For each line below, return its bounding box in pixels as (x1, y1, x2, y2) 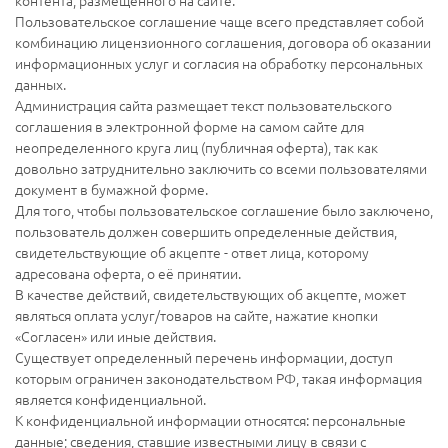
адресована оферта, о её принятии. (15, 262, 241, 283)
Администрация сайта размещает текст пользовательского (15, 94, 392, 115)
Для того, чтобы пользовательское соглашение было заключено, (15, 199, 433, 220)
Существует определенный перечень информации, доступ (15, 346, 393, 367)
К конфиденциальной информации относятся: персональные (15, 409, 406, 430)
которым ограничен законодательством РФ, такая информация (15, 367, 422, 388)
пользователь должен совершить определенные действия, (15, 220, 397, 241)
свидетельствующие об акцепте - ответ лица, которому (15, 241, 369, 262)
